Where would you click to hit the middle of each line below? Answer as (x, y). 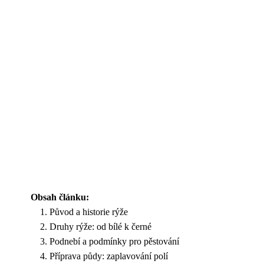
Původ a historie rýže (89, 212)
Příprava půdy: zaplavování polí (109, 256)
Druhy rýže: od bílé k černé (100, 227)
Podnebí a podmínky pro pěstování (114, 241)
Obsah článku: (60, 197)
